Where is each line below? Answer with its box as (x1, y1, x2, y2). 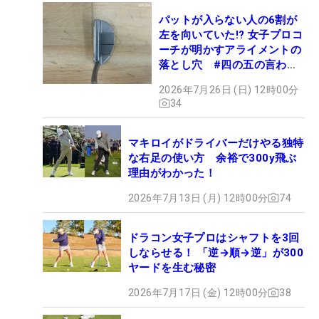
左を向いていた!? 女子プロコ (159, 28, 303, 41)
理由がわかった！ (128, 166, 216, 179)
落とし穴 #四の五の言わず (159, 58, 298, 71)
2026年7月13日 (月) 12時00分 (128, 192, 268, 204)
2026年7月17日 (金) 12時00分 (128, 286, 268, 298)
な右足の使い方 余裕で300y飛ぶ (128, 151, 297, 164)
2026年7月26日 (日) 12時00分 (159, 83, 299, 95)
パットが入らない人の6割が (159, 13, 298, 26)
